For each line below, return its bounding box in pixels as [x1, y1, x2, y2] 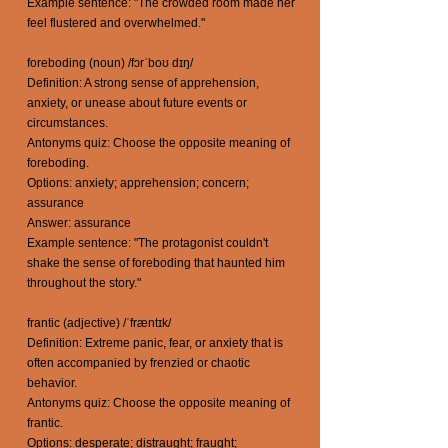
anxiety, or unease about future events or [27, 96, 247, 110]
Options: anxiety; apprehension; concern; [27, 176, 249, 190]
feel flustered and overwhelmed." [27, 16, 205, 30]
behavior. [27, 376, 77, 390]
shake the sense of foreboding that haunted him [27, 256, 285, 270]
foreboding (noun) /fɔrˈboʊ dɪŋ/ [27, 56, 193, 70]
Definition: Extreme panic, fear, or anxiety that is [27, 336, 283, 350]
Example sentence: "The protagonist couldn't [27, 236, 268, 250]
